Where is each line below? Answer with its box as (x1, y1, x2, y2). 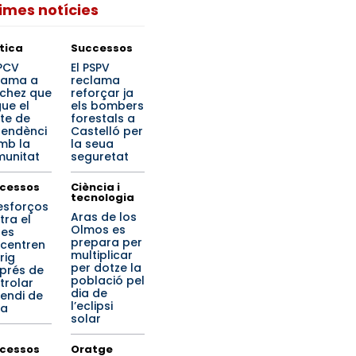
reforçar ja (71, 85, 133, 101)
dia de (71, 285, 107, 301)
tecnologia (71, 190, 134, 205)
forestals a (71, 110, 135, 126)
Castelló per (71, 123, 143, 139)
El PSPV (71, 60, 110, 75)
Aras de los (71, 209, 137, 225)
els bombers (71, 98, 144, 114)
